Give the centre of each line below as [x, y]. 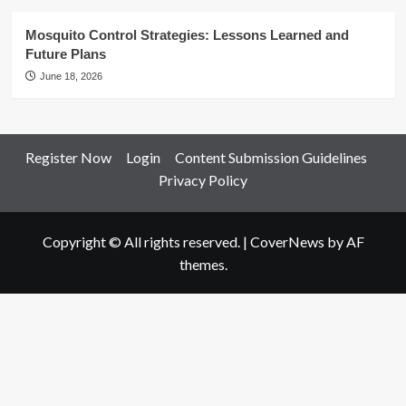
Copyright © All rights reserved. [142, 242]
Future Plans [65, 54]
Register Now [68, 157]
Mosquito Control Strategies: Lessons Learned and [187, 35]
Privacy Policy [203, 180]
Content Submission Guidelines [271, 157]
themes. [203, 264]
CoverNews [287, 242]
